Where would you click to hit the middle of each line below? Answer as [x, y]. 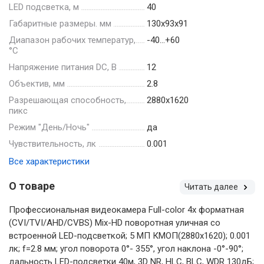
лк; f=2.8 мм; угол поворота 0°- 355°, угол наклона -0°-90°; [126, 248]
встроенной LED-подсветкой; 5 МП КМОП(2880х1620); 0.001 [130, 235]
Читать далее [212, 187]
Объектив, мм [37, 83]
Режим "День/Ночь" [49, 127]
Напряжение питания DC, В [63, 67]
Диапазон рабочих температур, [72, 40]
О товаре [32, 186]
